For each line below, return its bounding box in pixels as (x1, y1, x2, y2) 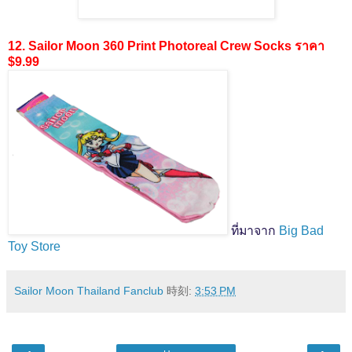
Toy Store (8, 240, 60, 254)
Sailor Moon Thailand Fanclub (14, 284, 163, 298)
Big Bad (279, 224, 324, 238)
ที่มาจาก (231, 224, 279, 238)
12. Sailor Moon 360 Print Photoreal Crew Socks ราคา (8, 39, 324, 53)
